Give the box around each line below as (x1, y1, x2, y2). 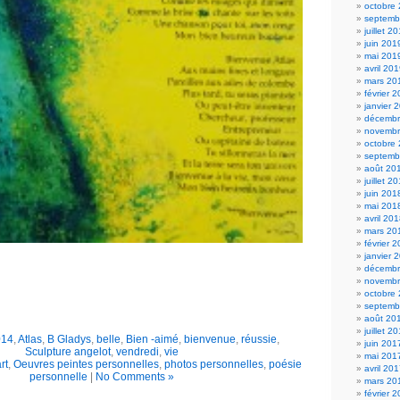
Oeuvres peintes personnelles (12, 357, 159, 371)
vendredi (116, 345, 159, 358)
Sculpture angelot (25, 345, 111, 358)
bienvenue (183, 332, 236, 346)
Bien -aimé (125, 332, 179, 346)
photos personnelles (163, 357, 263, 371)
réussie (240, 332, 277, 346)
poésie (268, 357, 302, 371)
